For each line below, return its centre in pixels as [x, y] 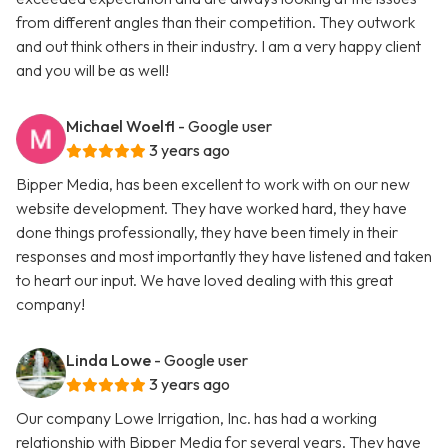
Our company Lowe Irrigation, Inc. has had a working [196, 418]
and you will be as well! [92, 70]
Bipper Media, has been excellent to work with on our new [213, 184]
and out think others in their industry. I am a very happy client [218, 46]
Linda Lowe [108, 360]
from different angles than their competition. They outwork [215, 22]
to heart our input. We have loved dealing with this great [204, 280]
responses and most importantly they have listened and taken [224, 256]
